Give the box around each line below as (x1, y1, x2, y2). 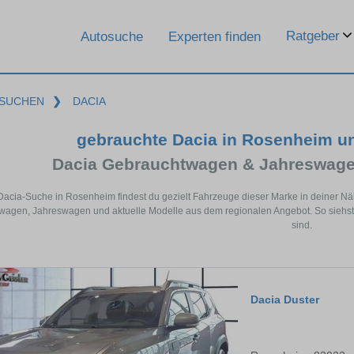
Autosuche (81, 28, 143, 44)
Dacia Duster (250, 293, 319, 307)
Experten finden (168, 28, 261, 44)
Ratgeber (286, 28, 340, 43)
